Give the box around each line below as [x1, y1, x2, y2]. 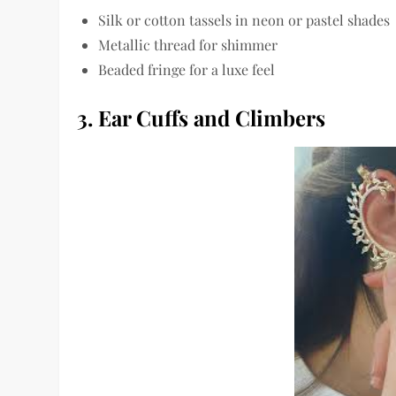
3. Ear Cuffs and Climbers [77, 103, 326, 133]
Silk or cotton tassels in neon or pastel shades [98, 11, 391, 30]
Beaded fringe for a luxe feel [98, 60, 276, 80]
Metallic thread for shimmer [98, 35, 278, 55]
